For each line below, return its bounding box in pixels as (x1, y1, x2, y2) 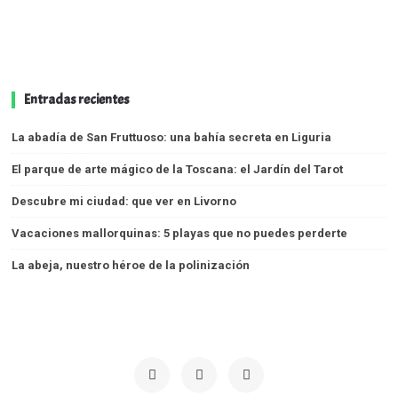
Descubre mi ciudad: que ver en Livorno (12, 194, 237, 208)
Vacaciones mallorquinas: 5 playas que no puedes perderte (12, 226, 348, 240)
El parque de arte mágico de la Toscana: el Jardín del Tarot (12, 162, 344, 176)
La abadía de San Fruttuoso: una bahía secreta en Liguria (12, 130, 332, 144)
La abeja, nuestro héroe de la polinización (12, 258, 251, 272)
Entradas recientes (24, 90, 131, 108)
